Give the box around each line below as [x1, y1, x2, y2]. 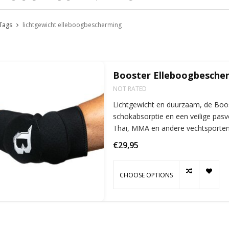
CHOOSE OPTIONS [119, 170, 173, 179]
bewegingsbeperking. [112, 135, 182, 145]
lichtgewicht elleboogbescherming [22, 20, 122, 30]
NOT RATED [112, 84, 147, 94]
